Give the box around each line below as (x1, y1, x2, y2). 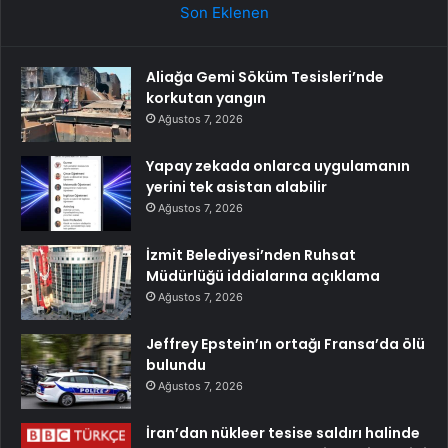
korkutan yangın (146, 88, 266, 109)
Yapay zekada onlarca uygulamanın (146, 156, 410, 177)
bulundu (146, 355, 206, 376)
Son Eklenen (179, 3, 269, 23)
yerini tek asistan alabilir (146, 177, 327, 198)
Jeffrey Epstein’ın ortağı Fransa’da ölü (146, 334, 425, 355)
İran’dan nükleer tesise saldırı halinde (146, 423, 420, 444)
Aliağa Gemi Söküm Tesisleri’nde (146, 67, 384, 88)
